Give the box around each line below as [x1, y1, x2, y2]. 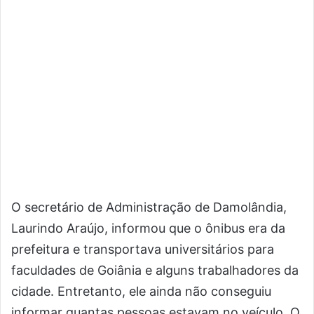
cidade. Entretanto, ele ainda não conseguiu [11, 284, 271, 299]
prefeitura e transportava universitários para [11, 242, 274, 257]
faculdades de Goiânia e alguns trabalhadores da [11, 263, 299, 278]
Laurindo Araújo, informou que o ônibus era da [11, 221, 285, 235]
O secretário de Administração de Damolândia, [11, 200, 287, 214]
